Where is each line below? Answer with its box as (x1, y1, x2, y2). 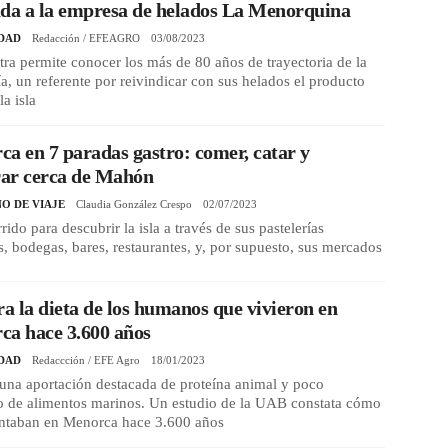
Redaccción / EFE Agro (32, 353, 141, 366)
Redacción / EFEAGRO (32, 32, 141, 45)
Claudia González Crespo (76, 198, 193, 211)
